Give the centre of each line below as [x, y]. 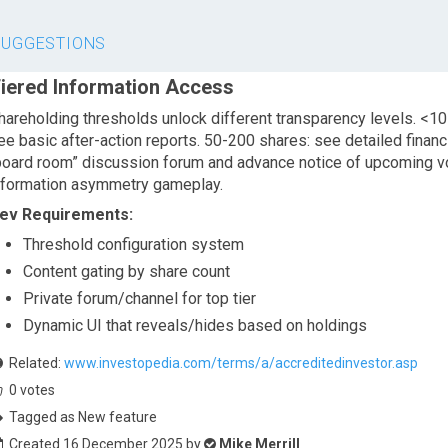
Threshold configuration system [134, 244]
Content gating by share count [127, 271]
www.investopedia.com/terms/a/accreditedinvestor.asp [241, 363]
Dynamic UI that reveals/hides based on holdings [195, 325]
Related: [35, 363]
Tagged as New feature [83, 417]
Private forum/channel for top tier [140, 298]
